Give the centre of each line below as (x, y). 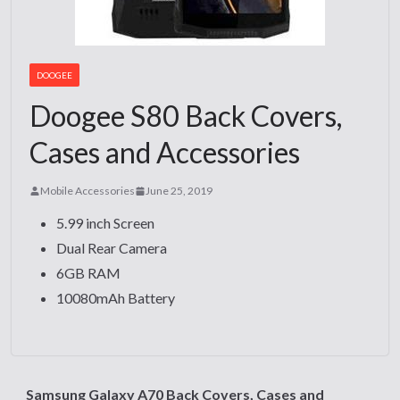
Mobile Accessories (88, 191)
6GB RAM (89, 273)
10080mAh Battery (116, 298)
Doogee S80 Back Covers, (186, 116)
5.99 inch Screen (106, 223)
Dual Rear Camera (112, 248)
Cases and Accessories (165, 152)
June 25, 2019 (179, 191)
